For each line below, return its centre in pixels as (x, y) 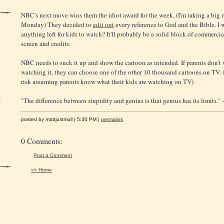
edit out (103, 24)
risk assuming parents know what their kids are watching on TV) (107, 81)
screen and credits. (45, 43)
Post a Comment (53, 155)
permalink (112, 119)
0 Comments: (41, 141)
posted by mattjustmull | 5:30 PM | (61, 119)
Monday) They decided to (57, 24)
